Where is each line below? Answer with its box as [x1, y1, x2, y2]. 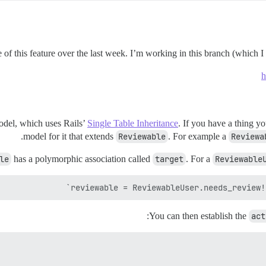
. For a [186, 154, 213, 164]
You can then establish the [149, 211, 249, 221]
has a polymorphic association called [11, 154, 153, 164]
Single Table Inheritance [87, 118, 178, 129]
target [155, 154, 183, 165]
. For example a [168, 131, 229, 142]
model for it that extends [23, 131, 116, 142]
